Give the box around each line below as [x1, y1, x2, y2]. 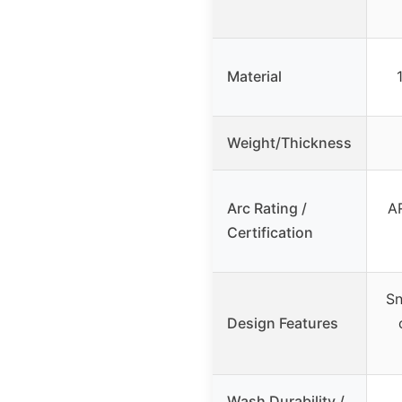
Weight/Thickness [227, 133, 352, 152]
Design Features [227, 313, 338, 332]
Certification [227, 223, 313, 241]
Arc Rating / [227, 198, 307, 217]
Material [227, 66, 282, 85]
